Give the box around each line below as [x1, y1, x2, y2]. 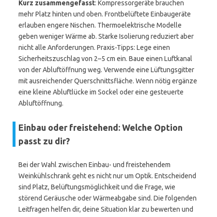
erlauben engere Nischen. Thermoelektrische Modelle [18, 21, 182, 29]
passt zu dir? [18, 136, 70, 146]
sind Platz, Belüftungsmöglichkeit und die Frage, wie [18, 183, 175, 191]
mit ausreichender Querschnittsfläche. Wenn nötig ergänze [18, 77, 197, 85]
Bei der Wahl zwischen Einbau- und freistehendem [18, 161, 170, 169]
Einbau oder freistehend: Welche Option [18, 123, 183, 132]
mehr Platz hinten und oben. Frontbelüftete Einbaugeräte [18, 10, 191, 18]
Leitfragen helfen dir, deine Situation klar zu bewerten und [18, 205, 193, 213]
